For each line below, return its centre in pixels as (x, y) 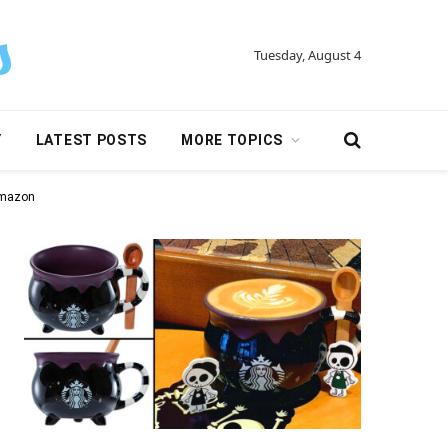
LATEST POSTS (91, 140)
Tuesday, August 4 (307, 54)
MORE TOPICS (232, 140)
